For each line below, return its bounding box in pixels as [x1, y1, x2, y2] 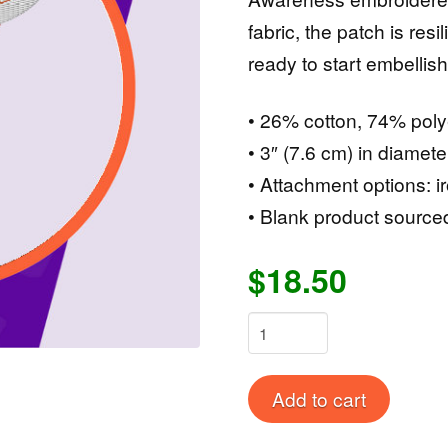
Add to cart [272, 385, 366, 413]
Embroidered [247, 366, 339, 390]
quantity [247, 420, 303, 444]
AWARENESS [247, 339, 350, 363]
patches [247, 393, 303, 417]
